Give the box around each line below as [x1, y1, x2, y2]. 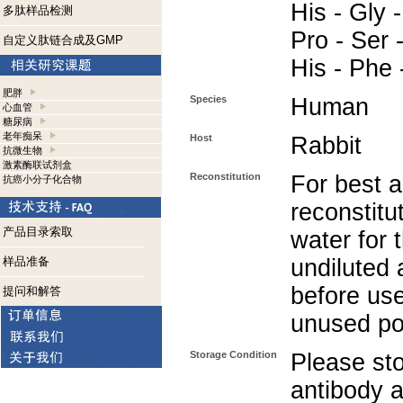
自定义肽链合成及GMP [3, 33, 123, 47]
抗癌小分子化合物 [3, 174, 82, 184]
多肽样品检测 [3, 4, 73, 17]
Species [190, 94, 227, 104]
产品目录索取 [3, 225, 73, 238]
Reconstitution [190, 171, 261, 182]
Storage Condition [190, 349, 277, 360]
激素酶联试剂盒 [3, 159, 72, 170]
